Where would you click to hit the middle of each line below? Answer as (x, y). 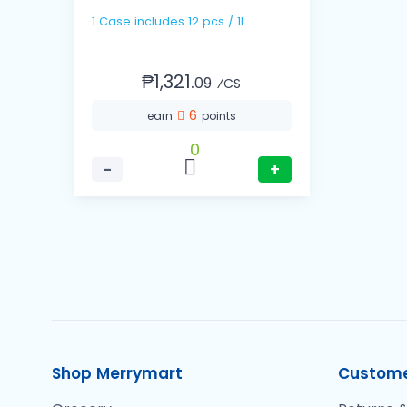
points (218, 116)
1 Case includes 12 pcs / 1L (217, 22)
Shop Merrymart (117, 374)
